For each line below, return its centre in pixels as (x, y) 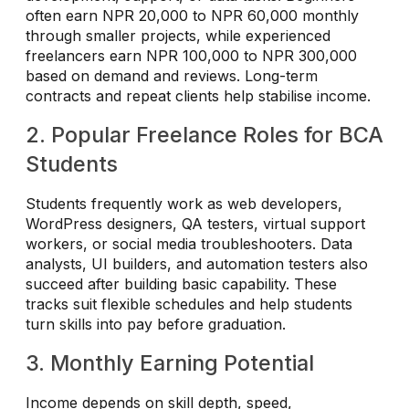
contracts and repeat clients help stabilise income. (198, 96)
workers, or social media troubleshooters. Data (189, 244)
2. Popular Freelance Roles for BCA (204, 135)
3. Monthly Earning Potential (170, 363)
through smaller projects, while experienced (178, 36)
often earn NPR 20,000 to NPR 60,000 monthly (192, 16)
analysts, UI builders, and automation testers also (197, 264)
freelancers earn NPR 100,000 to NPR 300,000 (191, 56)
